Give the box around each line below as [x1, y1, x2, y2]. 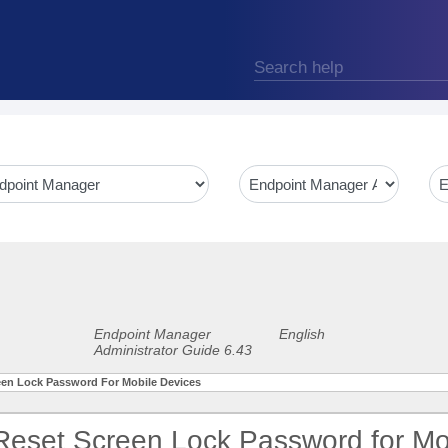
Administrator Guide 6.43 [94, 342, 252, 358]
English [279, 326, 325, 342]
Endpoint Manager [94, 326, 211, 342]
